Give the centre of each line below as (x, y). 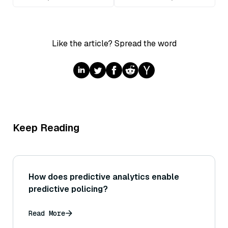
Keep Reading (46, 128)
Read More (47, 213)
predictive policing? (68, 189)
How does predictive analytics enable (104, 177)
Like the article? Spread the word (114, 44)
